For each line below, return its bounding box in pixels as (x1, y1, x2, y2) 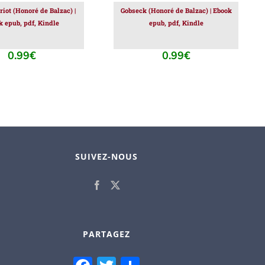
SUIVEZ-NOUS (75, 151, 138, 163)
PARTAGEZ (82, 228, 130, 240)
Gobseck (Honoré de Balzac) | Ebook (120, 6, 232, 15)
